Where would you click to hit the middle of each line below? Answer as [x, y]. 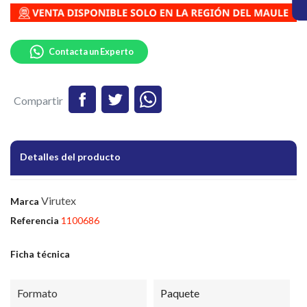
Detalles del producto [70, 157]
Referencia [35, 221]
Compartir [38, 101]
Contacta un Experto [91, 52]
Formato [37, 293]
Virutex [59, 201]
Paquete [180, 293]
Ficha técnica [40, 254]
